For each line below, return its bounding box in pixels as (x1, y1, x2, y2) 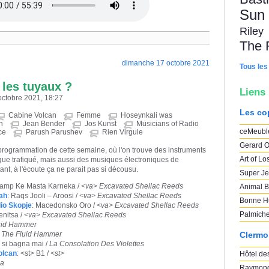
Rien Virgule (102, 127, 143, 136)
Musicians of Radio (136, 119, 199, 128)
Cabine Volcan (8, 110, 56, 119)
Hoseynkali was (121, 110, 172, 119)
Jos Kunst (85, 119, 116, 128)
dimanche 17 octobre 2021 (122, 59, 210, 68)
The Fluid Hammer (1, 229, 62, 238)
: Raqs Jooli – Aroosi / (7, 191, 79, 200)
